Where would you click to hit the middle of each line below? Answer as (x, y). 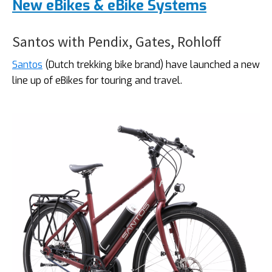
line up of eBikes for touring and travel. (97, 81)
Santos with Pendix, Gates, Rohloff (117, 42)
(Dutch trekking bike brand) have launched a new (151, 65)
